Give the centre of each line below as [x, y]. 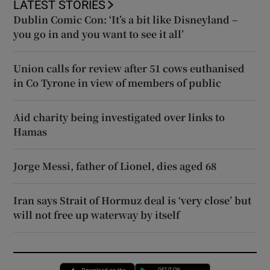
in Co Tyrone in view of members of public [118, 83]
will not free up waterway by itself [97, 215]
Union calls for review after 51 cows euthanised [129, 69]
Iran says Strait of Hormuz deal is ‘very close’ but [133, 201]
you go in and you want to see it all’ [99, 34]
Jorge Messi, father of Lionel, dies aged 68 [115, 166]
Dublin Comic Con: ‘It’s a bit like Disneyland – [126, 20]
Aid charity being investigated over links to [119, 118]
